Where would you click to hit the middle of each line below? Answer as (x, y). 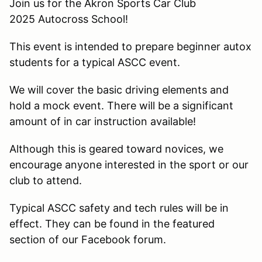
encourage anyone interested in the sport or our (129, 164)
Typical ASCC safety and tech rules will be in (119, 208)
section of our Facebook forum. (88, 239)
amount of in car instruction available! (103, 121)
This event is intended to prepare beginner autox (130, 46)
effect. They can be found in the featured (112, 223)
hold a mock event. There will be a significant (121, 105)
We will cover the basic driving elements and (119, 89)
